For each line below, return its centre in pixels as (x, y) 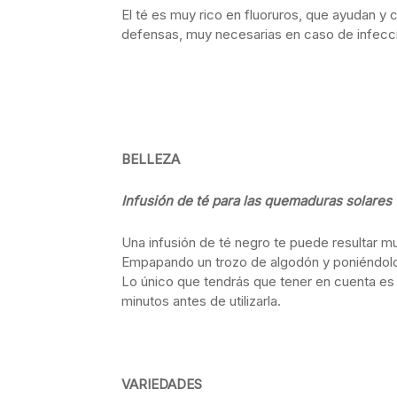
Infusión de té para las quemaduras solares (257, 201)
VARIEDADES (162, 384)
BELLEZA (151, 159)
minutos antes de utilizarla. (201, 301)
